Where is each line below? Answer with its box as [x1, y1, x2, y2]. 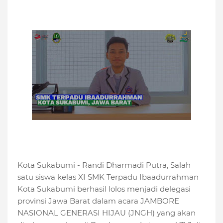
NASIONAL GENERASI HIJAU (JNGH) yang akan [17, 208, 196, 218]
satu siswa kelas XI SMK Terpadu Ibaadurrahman [17, 172, 199, 182]
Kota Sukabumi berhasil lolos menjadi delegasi [17, 184, 191, 194]
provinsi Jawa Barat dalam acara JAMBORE [17, 196, 179, 206]
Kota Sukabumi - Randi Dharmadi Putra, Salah [17, 160, 191, 170]
